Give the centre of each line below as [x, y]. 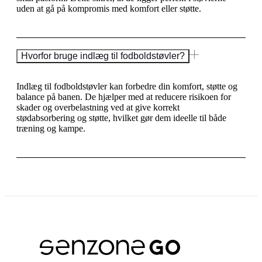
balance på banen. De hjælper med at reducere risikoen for [124, 96]
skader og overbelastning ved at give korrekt [98, 107]
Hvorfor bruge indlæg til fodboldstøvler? [103, 56]
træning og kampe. [51, 128]
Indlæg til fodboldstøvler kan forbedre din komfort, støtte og [127, 86]
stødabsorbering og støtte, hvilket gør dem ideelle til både [121, 118]
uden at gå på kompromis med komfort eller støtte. [109, 8]
